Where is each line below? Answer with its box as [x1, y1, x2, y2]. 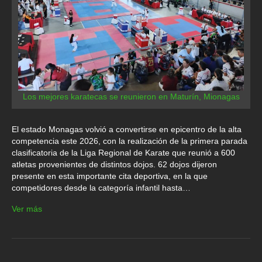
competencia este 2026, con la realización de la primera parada [12, 136, 247, 146]
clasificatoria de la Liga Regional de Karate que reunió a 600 [12, 147, 235, 157]
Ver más [12, 204, 42, 213]
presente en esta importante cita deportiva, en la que [12, 171, 208, 181]
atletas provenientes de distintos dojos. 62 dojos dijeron [12, 159, 217, 169]
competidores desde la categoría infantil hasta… [12, 182, 191, 192]
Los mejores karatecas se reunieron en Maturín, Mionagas [22, 91, 240, 101]
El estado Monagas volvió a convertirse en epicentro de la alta [12, 124, 242, 134]
